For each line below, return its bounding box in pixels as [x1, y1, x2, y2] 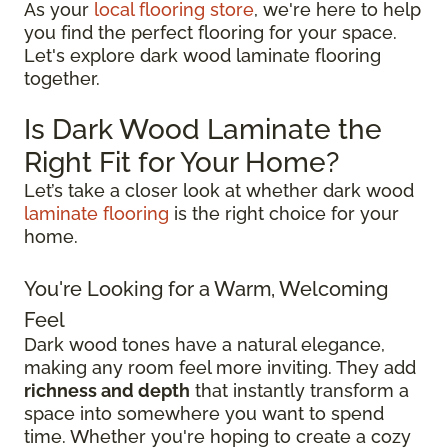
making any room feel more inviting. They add [24, 356, 416, 378]
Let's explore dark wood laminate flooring [24, 44, 381, 66]
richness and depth [24, 379, 190, 401]
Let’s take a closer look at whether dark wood [24, 179, 414, 201]
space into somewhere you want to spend [24, 402, 384, 424]
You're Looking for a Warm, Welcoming [24, 276, 388, 301]
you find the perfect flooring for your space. [24, 21, 397, 43]
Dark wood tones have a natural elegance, [24, 333, 385, 355]
